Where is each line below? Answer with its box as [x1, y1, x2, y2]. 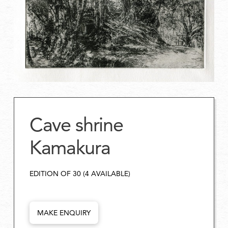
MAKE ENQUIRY [37, 208, 91, 218]
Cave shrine [29, 112, 123, 137]
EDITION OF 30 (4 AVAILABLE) [29, 169, 130, 179]
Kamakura [29, 135, 110, 160]
